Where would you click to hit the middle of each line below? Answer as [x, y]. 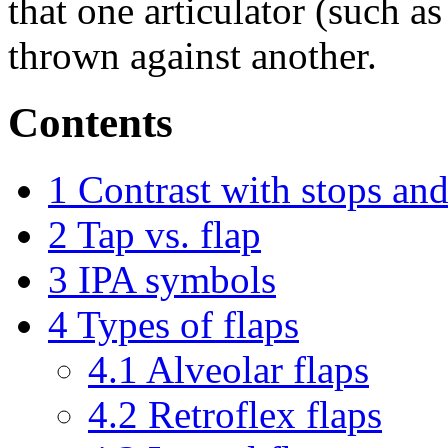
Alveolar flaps [257, 369]
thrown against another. [192, 55]
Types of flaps [188, 324]
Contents [90, 122]
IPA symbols [177, 279]
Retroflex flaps [265, 414]
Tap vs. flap [169, 234]
